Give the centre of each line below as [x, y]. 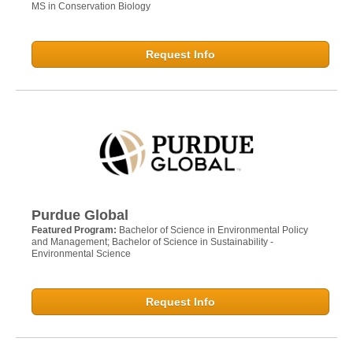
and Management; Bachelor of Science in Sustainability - [152, 242]
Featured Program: [75, 230]
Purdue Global [80, 216]
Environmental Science [81, 254]
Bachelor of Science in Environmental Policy [214, 230]
